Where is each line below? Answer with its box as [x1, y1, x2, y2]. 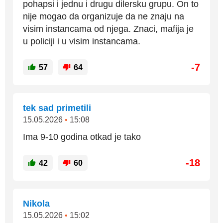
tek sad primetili [23, 103, 91, 113]
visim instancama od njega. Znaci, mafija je [23, 24, 194, 34]
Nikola [23, 199, 50, 209]
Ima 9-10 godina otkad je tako [23, 132, 141, 142]
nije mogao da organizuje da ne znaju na [23, 11, 184, 21]
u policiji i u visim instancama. [23, 36, 140, 46]
